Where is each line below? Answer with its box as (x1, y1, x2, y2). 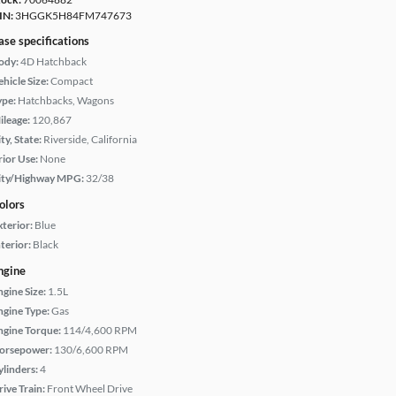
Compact (50, 74, 93, 88)
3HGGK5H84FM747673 (13, 9, 132, 22)
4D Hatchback (20, 55, 87, 68)
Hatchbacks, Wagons (18, 94, 114, 107)
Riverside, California (43, 133, 137, 146)
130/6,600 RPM (54, 343, 128, 356)
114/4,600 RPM (63, 324, 137, 337)
